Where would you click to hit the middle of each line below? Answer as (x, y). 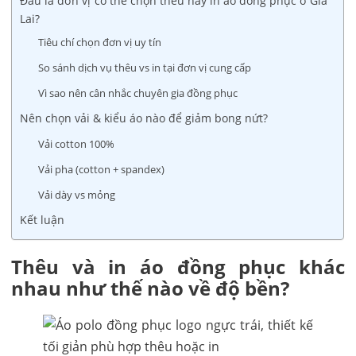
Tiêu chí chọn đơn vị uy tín (100, 42)
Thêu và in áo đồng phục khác (178, 266)
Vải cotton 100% (77, 143)
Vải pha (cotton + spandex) (102, 169)
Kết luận (43, 219)
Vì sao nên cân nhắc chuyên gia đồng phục (138, 93)
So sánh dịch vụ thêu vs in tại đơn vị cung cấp (145, 67)
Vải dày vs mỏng (77, 194)
